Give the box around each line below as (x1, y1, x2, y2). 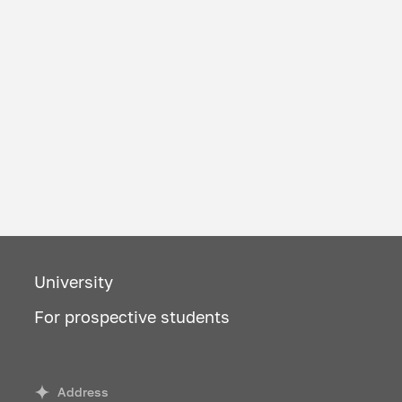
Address (57, 384, 109, 400)
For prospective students (34, 307, 231, 327)
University (34, 272, 114, 292)
